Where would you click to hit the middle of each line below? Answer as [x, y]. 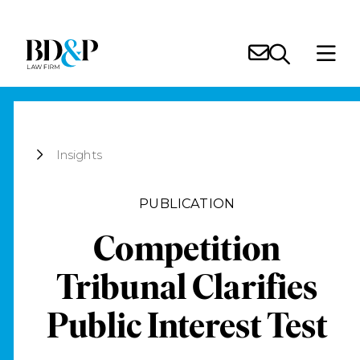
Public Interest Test [187, 326]
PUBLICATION [187, 203]
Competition [187, 249]
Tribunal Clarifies [187, 287]
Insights [79, 155]
